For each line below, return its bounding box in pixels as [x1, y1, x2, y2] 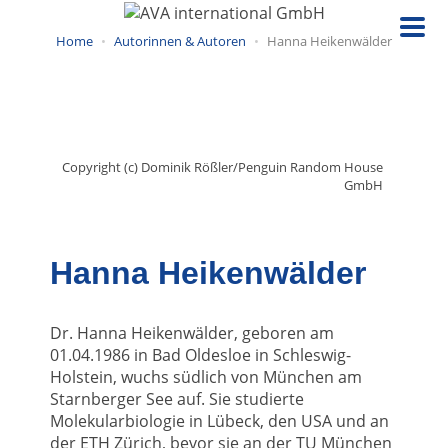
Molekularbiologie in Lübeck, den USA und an [50, 409, 389, 432]
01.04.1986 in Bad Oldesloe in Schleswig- [50, 343, 351, 366]
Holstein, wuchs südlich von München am [50, 365, 362, 388]
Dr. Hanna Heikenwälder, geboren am [50, 321, 334, 344]
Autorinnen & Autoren [114, 31, 246, 50]
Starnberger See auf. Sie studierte [50, 387, 304, 410]
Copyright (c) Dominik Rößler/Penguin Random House [62, 157, 383, 176]
